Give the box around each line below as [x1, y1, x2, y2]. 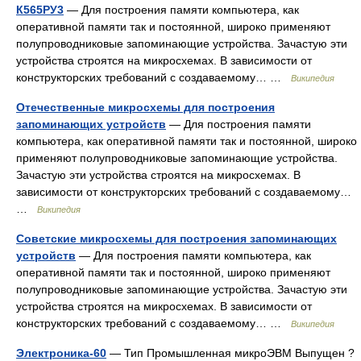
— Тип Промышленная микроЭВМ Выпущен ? [106, 346, 355, 359]
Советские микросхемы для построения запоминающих [16, 232, 337, 245]
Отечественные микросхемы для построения [16, 101, 275, 114]
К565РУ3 [16, 3, 64, 16]
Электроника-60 [16, 346, 106, 359]
